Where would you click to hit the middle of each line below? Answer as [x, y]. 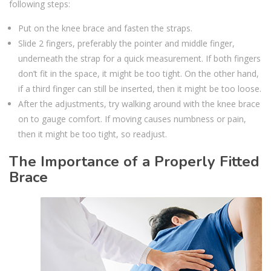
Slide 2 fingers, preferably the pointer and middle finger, [126, 43]
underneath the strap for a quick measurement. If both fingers [139, 58]
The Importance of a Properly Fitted [134, 161]
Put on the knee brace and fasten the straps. [105, 28]
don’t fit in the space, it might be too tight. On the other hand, [139, 73]
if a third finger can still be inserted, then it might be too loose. [140, 88]
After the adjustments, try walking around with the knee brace [139, 103]
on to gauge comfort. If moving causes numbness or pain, [132, 119]
